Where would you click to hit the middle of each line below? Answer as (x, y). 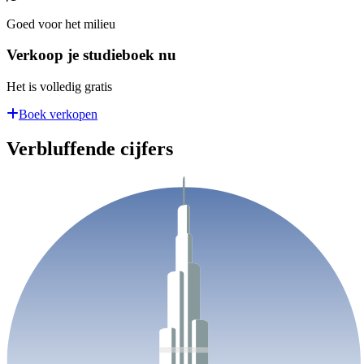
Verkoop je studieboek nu (91, 55)
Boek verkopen (58, 114)
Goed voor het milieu (61, 24)
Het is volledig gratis (59, 86)
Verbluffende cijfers (90, 148)
